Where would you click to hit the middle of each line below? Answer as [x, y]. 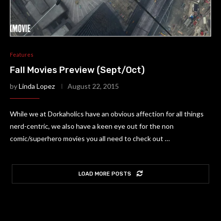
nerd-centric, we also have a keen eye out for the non [92, 126]
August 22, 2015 [93, 86]
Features [22, 55]
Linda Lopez [37, 86]
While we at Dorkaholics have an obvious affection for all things [107, 114]
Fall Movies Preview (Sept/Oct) [77, 70]
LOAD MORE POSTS [105, 174]
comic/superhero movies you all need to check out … [90, 138]
